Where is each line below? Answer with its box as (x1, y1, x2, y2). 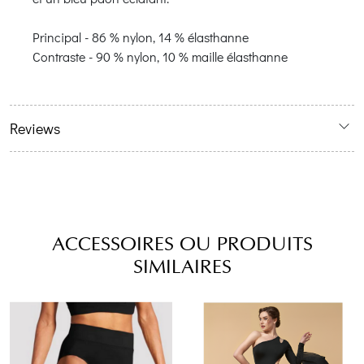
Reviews (10, 118, 60, 138)
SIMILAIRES (132, 256, 232, 278)
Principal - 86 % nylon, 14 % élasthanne (32, 28, 249, 45)
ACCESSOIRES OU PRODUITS (51, 233, 313, 255)
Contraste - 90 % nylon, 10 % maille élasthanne (32, 47, 288, 65)
